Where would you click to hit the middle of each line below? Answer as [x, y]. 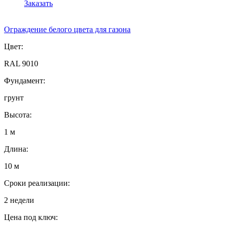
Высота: [18, 115]
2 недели [19, 200]
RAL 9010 [21, 64]
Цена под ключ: [31, 217]
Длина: [16, 149]
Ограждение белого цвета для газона [67, 30]
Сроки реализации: [37, 183]
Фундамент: [25, 81]
